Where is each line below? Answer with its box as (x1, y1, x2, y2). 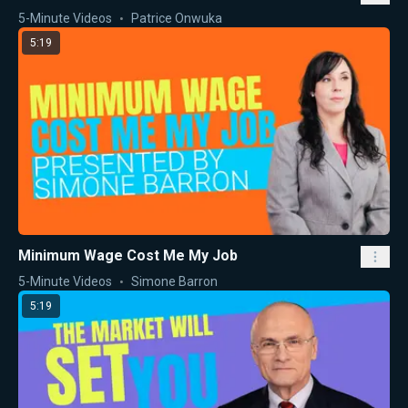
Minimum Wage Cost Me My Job (18, 247, 238, 265)
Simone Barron (131, 274, 218, 290)
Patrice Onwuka (131, 10, 222, 25)
